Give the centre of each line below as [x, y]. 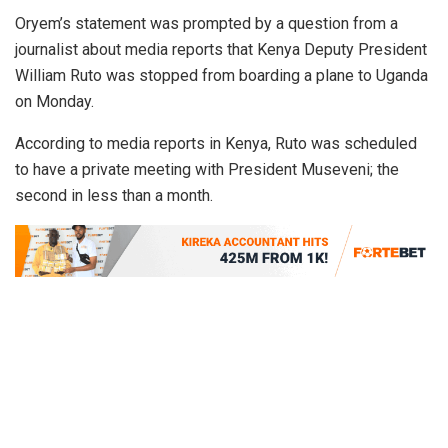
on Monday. [54, 102]
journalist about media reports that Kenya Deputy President [221, 50]
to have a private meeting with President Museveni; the [207, 170]
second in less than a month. [114, 196]
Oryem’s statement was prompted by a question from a [206, 24]
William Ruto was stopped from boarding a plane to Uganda [221, 76]
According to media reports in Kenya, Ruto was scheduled [216, 144]
